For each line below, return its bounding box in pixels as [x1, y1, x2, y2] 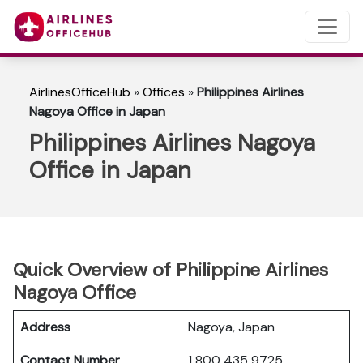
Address [20, 318, 70, 335]
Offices [143, 83, 185, 100]
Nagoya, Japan [188, 318, 275, 335]
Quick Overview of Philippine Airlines [13, 258, 328, 282]
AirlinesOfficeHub [29, 83, 130, 100]
